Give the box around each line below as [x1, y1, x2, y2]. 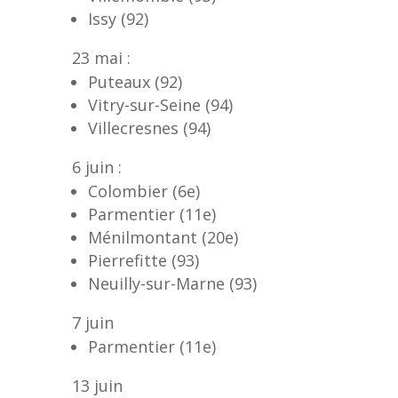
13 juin [71, 374, 123, 396]
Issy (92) [87, 7, 148, 29]
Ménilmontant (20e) [87, 226, 238, 248]
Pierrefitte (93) [87, 249, 199, 271]
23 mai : [71, 46, 131, 68]
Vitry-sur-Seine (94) [87, 93, 233, 115]
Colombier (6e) [87, 179, 200, 202]
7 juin [71, 311, 114, 333]
